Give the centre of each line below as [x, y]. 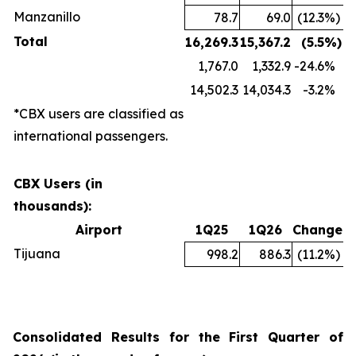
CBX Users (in [58, 183]
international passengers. [91, 135]
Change [317, 229]
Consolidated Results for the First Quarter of [178, 337]
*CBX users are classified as [99, 113]
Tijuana [37, 253]
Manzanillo [47, 16]
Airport [99, 229]
